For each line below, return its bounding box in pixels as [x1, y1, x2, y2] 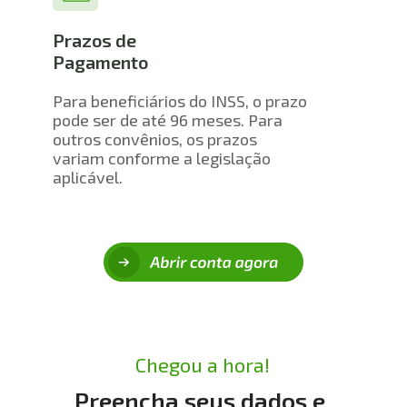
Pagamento [53, 51, 149, 74]
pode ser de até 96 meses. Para [53, 109, 283, 130]
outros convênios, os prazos [53, 128, 258, 149]
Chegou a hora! [135, 352, 271, 376]
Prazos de [53, 29, 137, 52]
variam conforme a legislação [53, 147, 272, 168]
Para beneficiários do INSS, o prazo [53, 90, 308, 111]
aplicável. [53, 166, 124, 187]
